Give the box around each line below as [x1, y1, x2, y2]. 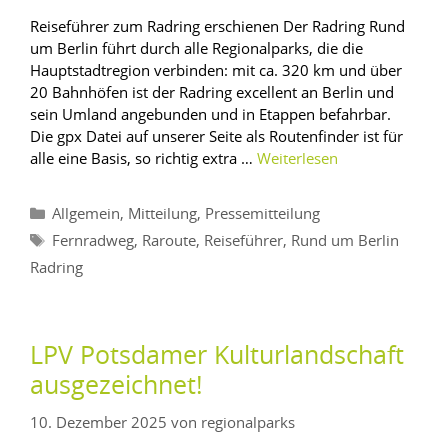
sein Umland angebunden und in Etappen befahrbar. [30, 104, 395, 125]
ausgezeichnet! [30, 374, 203, 400]
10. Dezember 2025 [30, 411, 167, 432]
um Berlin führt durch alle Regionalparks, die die [30, 38, 363, 59]
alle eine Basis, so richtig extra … [30, 148, 257, 169]
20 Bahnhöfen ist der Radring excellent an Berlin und [30, 82, 394, 103]
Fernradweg [52, 234, 134, 250]
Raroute [142, 234, 196, 250]
